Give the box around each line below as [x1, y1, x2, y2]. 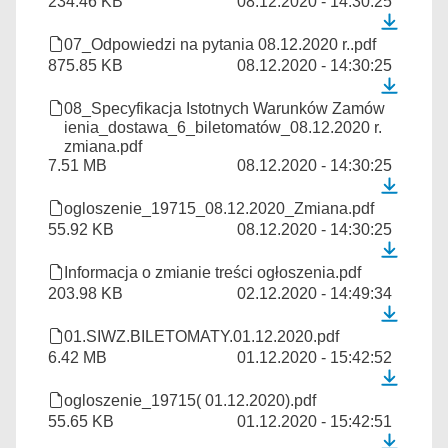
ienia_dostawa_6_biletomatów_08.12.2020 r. [64, 119, 382, 136]
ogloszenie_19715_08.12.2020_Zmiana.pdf [64, 200, 374, 217]
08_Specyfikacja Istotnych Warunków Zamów [64, 100, 385, 117]
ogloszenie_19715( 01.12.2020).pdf [64, 392, 316, 409]
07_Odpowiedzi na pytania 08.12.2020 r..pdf [64, 36, 376, 53]
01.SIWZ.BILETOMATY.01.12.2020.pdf [64, 328, 339, 345]
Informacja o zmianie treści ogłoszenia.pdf [64, 264, 361, 281]
